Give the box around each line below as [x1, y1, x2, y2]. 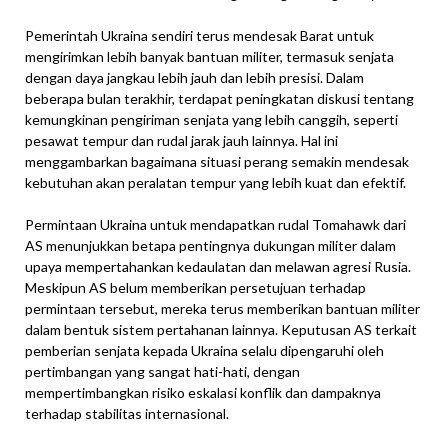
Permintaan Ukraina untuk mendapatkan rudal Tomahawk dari [25, 216, 406, 234]
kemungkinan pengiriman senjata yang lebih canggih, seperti [25, 111, 398, 129]
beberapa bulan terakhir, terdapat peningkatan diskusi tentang [25, 90, 414, 108]
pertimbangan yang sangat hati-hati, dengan [25, 363, 300, 381]
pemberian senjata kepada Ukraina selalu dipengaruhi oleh [25, 342, 384, 360]
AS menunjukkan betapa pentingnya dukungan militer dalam [25, 237, 396, 255]
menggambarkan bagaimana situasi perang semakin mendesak [25, 153, 409, 171]
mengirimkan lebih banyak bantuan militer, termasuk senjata [25, 48, 394, 66]
